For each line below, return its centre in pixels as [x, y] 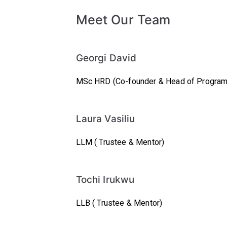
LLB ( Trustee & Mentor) [119, 203]
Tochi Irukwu [105, 180]
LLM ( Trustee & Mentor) [120, 142]
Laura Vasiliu [105, 119]
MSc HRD [94, 82]
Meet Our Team [123, 20]
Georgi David [106, 58]
